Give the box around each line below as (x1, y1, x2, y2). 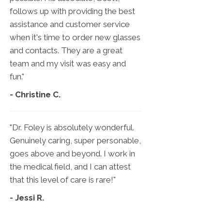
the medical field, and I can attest (10, 162, 131, 172)
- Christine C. (10, 90, 61, 100)
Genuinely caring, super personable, (10, 136, 141, 146)
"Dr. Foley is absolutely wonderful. (10, 123, 134, 133)
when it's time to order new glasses (10, 32, 140, 43)
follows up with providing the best (10, 6, 135, 16)
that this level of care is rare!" (10, 175, 116, 185)
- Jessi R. (10, 193, 44, 203)
